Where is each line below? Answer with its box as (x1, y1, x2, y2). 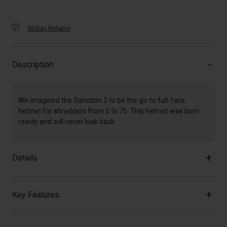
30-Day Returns (27, 25, 70, 32)
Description (12, 60, 53, 70)
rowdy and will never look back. (18, 118, 116, 126)
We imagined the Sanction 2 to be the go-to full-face (18, 96, 185, 105)
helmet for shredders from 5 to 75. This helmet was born (18, 107, 199, 116)
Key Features (12, 190, 59, 200)
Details (12, 153, 37, 163)
